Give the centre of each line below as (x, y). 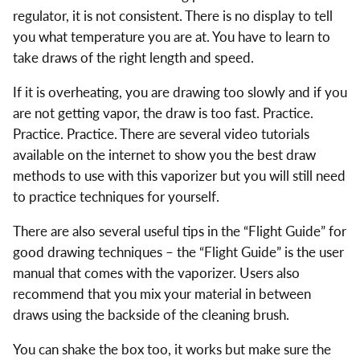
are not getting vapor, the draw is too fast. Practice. (163, 113)
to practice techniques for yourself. (116, 197)
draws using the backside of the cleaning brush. (151, 314)
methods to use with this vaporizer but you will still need (179, 176)
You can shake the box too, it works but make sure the (172, 349)
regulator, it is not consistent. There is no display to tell (172, 16)
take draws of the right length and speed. (133, 58)
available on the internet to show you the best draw (164, 155)
